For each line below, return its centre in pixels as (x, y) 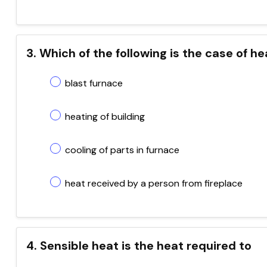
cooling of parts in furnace (122, 150)
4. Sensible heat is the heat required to (139, 246)
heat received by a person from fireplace (154, 183)
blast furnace (94, 83)
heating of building (105, 117)
